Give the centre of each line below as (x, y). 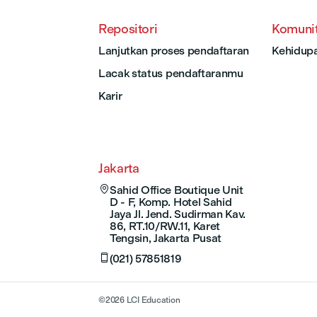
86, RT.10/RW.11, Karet (165, 226)
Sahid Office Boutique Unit (177, 190)
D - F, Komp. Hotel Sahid (171, 202)
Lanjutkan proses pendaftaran (174, 51)
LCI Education (153, 300)
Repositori (128, 29)
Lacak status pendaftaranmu (171, 74)
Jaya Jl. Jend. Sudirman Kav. (178, 214)
